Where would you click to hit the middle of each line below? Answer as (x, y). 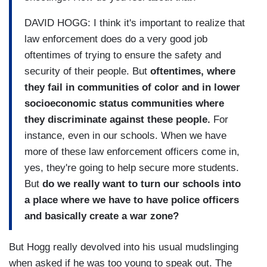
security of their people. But (87, 71)
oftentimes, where (193, 71)
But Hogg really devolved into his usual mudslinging (124, 247)
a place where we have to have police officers (132, 200)
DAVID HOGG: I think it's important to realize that (135, 23)
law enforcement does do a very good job (116, 39)
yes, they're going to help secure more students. (132, 167)
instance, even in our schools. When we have (125, 135)
